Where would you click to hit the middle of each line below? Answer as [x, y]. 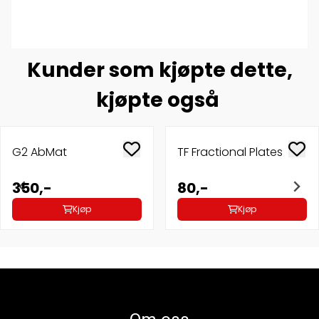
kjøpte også [159, 100]
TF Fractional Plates [230, 152]
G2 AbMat [40, 152]
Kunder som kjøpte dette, [159, 70]
